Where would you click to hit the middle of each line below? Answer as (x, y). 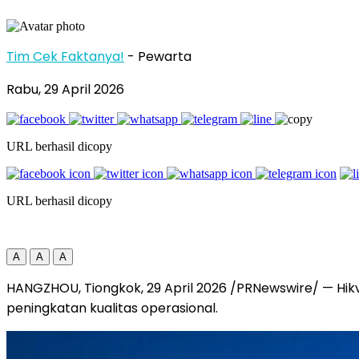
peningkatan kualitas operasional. (112, 308)
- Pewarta (159, 56)
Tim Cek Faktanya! (65, 56)
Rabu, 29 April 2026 (65, 89)
